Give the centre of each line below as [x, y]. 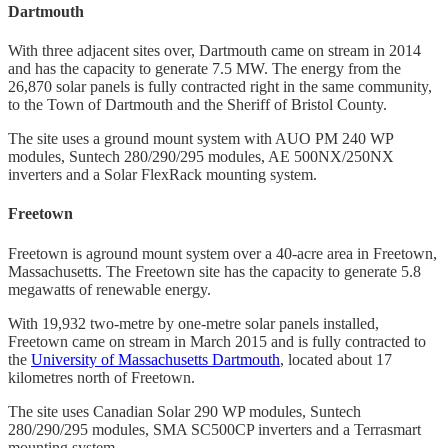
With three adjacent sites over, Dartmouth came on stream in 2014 [214, 51]
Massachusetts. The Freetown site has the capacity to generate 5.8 [214, 271]
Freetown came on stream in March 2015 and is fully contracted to [217, 341]
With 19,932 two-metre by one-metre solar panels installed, [193, 323]
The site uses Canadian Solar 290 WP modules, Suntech [184, 411]
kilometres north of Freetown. [101, 377]
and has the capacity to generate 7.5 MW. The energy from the [204, 69]
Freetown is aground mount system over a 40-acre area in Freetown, [222, 253]
